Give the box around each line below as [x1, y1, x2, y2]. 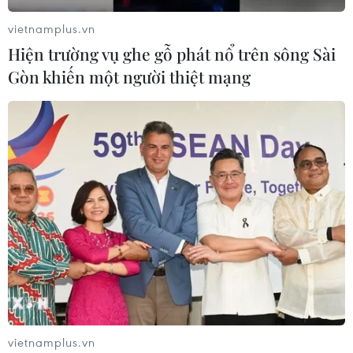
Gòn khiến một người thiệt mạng [8, 65, 251, 87]
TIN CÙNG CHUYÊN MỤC [36, 332, 203, 351]
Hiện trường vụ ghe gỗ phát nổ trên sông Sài [8, 42, 336, 65]
